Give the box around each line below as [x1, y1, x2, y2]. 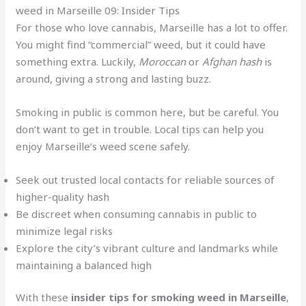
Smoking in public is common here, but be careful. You [16, 105, 279, 119]
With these [16, 290, 72, 305]
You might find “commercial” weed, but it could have [16, 37, 266, 51]
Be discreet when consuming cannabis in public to [16, 206, 258, 221]
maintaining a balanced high [16, 258, 152, 272]
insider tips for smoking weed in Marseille [71, 290, 287, 305]
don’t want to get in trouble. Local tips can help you [16, 122, 264, 136]
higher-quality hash [16, 189, 110, 204]
